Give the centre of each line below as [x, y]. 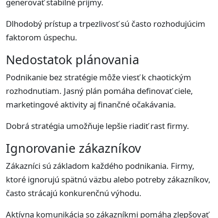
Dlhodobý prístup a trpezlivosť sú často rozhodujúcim [106, 23]
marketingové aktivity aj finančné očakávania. [91, 104]
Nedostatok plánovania [73, 59]
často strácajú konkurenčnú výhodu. [74, 193]
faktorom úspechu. [42, 37]
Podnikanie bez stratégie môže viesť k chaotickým [99, 77]
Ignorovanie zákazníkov [73, 148]
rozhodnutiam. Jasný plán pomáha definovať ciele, [100, 91]
